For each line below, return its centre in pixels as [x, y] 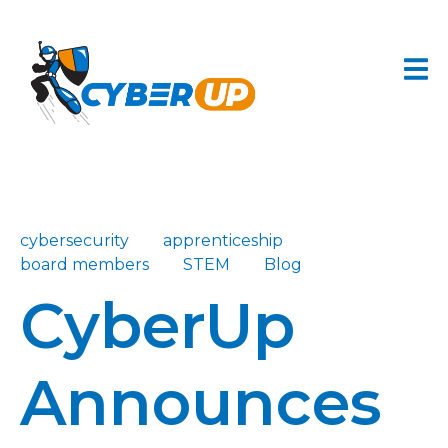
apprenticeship [223, 240]
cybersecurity [74, 240]
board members [84, 264]
